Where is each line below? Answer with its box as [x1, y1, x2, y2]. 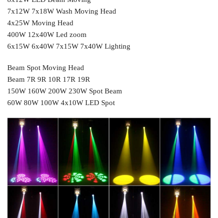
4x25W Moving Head [7, 19, 73, 27]
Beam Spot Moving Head [7, 63, 84, 72]
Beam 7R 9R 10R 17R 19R [7, 75, 90, 83]
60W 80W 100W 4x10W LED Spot [7, 98, 115, 107]
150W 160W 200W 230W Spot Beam [7, 87, 122, 95]
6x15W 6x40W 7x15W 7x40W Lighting [7, 42, 130, 51]
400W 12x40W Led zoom [7, 31, 87, 39]
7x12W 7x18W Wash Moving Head [7, 7, 116, 16]
